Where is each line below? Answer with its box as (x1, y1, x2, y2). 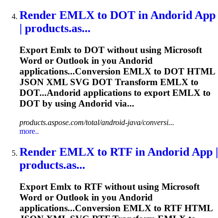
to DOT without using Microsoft (72, 45, 202, 55)
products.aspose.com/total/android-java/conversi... (19, 118, 174, 127)
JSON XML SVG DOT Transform (19, 77, 160, 88)
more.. (19, 127, 39, 135)
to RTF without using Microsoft (72, 181, 200, 192)
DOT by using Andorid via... (19, 98, 134, 109)
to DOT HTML (151, 66, 215, 77)
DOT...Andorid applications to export (19, 88, 172, 98)
